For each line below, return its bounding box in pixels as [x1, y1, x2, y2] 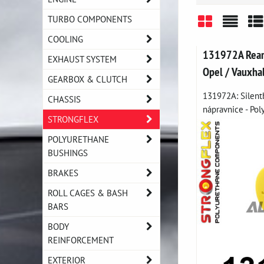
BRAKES [48, 167, 78, 179]
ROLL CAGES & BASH [48, 187, 128, 199]
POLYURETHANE [48, 133, 109, 145]
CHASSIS [48, 93, 81, 105]
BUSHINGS [48, 147, 88, 159]
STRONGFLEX [48, 113, 98, 125]
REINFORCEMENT [48, 234, 114, 246]
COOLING [48, 33, 83, 45]
